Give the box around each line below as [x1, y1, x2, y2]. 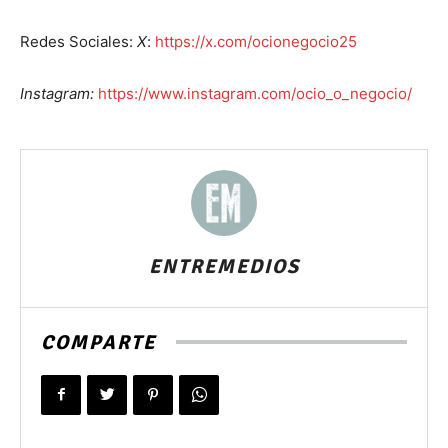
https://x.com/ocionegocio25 [155, 31, 357, 51]
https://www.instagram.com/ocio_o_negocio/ [98, 83, 412, 103]
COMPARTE [41, 329, 156, 355]
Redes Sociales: [20, 31, 137, 51]
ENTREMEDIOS [148, 253, 300, 279]
